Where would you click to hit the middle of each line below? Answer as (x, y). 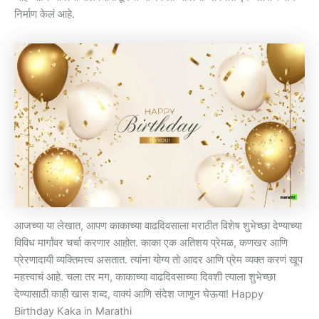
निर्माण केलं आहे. (45, 15)
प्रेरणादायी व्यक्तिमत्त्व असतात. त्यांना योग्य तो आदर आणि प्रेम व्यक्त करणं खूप (158, 260)
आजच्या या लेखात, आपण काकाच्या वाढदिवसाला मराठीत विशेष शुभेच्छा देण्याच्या (158, 226)
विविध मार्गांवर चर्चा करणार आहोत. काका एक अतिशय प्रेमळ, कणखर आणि (151, 243)
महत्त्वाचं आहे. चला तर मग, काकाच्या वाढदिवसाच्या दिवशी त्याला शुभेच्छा (145, 277)
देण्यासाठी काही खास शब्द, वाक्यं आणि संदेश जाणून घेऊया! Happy (139, 294)
